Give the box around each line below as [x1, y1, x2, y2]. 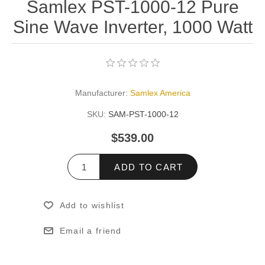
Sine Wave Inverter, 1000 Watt [12, 17, 253, 37]
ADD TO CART [114, 161, 183, 172]
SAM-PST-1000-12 [108, 109, 179, 119]
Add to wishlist [59, 201, 124, 211]
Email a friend [59, 226, 122, 236]
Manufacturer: [75, 88, 128, 98]
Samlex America [130, 88, 190, 98]
